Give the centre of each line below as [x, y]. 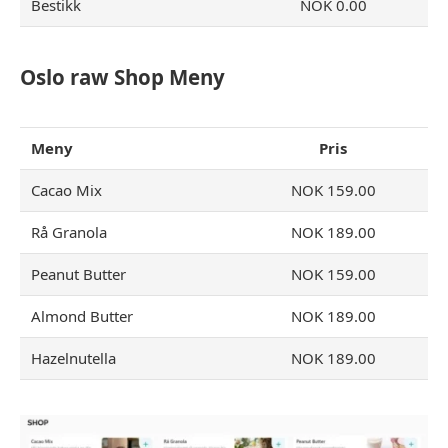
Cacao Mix [67, 189]
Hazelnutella [74, 357]
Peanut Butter [79, 273]
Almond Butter [82, 315]
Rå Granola [69, 231]
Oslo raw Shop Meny [122, 76]
